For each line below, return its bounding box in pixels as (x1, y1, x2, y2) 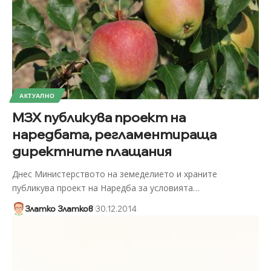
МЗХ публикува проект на (11, 108, 186, 126)
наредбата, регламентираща (11, 125, 217, 143)
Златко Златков (24, 203, 93, 214)
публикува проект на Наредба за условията (11, 181, 193, 194)
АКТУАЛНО (19, 91, 55, 99)
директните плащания (11, 142, 172, 160)
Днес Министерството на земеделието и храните (11, 168, 217, 180)
